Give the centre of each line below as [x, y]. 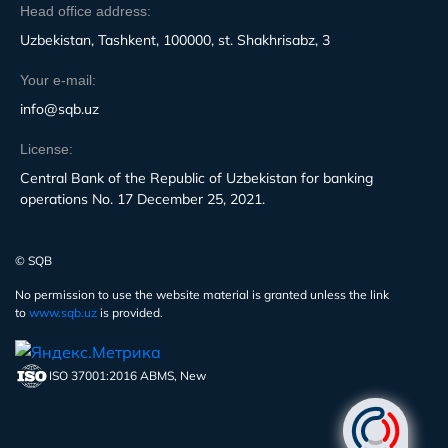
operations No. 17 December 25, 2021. [142, 198]
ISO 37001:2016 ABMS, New [127, 375]
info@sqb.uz [59, 108]
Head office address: [85, 10]
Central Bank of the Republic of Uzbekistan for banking [196, 177]
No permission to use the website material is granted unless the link [202, 294]
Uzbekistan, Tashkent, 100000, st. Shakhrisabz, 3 [175, 39]
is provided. [130, 312]
